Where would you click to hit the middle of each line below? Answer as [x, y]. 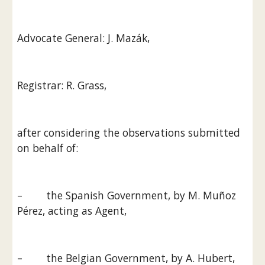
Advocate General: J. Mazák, [84, 38]
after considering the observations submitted [129, 132]
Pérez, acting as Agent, [72, 211]
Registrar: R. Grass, [62, 85]
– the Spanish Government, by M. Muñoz [127, 195]
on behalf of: [48, 148]
